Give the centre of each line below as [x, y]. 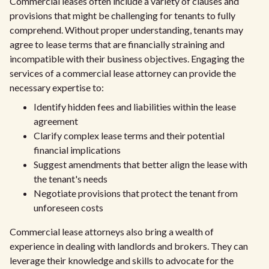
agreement [56, 121]
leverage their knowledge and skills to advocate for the [122, 260]
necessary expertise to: [57, 87]
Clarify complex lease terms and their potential [129, 135]
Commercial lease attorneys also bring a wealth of [112, 231]
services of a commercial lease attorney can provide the [123, 73]
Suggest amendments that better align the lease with [141, 164]
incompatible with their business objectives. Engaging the [127, 59]
